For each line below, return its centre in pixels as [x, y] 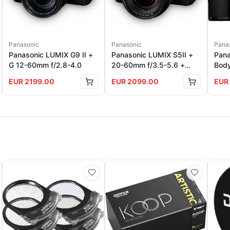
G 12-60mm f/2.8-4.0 [45, 65]
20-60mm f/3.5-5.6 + [148, 65]
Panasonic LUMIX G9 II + [51, 55]
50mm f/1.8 [131, 75]
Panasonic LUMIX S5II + [152, 55]
